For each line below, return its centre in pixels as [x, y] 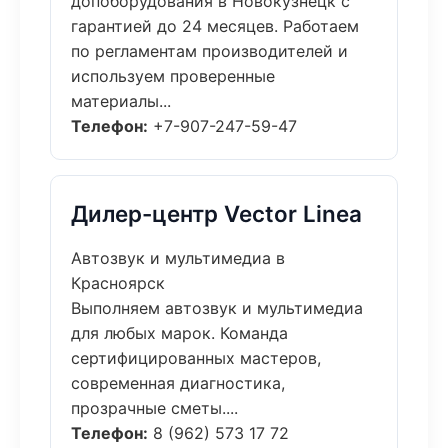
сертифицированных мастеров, [196, 358]
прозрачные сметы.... [154, 408]
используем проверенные [173, 76]
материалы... [121, 101]
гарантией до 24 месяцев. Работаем [215, 26]
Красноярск [118, 283]
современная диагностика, [178, 383]
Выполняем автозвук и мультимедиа [217, 308]
